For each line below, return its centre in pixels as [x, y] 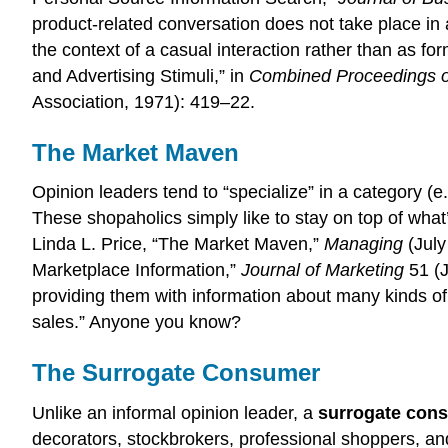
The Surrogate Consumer [176, 373]
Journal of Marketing [322, 270]
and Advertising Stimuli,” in [140, 75]
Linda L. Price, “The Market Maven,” [178, 244]
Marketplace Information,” [136, 270]
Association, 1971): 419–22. [143, 101]
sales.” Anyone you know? [136, 322]
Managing [363, 244]
